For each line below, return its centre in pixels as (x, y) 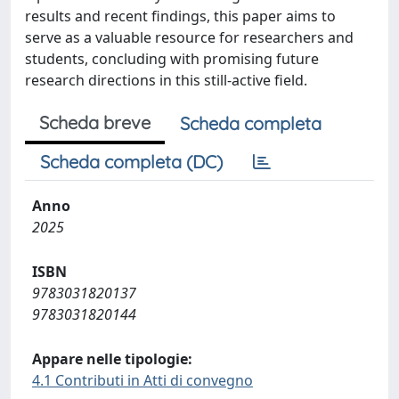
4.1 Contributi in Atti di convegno (142, 380)
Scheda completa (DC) (131, 161)
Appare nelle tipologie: (112, 358)
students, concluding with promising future (172, 58)
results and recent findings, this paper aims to (180, 16)
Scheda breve (95, 122)
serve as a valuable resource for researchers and (189, 37)
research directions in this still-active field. (166, 80)
